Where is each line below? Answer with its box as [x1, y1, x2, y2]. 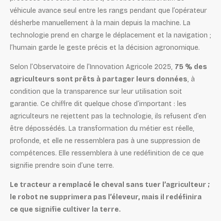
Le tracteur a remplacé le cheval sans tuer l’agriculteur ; [10, 181, 210, 189]
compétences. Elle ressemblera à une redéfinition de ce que [10, 148, 204, 157]
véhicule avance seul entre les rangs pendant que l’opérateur [10, 6, 207, 15]
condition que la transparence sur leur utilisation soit [10, 87, 182, 96]
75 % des [175, 62, 207, 71]
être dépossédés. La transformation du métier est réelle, [10, 124, 194, 133]
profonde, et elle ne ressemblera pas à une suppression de [10, 136, 200, 145]
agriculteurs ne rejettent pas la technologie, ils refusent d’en [10, 111, 206, 120]
